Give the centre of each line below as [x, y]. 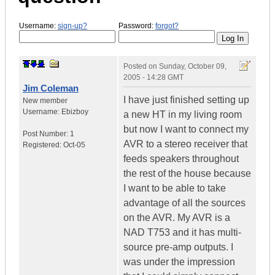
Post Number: [46, 134]
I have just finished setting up [186, 100]
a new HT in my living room [183, 115]
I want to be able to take [175, 188]
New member [45, 101]
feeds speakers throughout [181, 159]
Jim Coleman [51, 88]
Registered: [43, 145]
